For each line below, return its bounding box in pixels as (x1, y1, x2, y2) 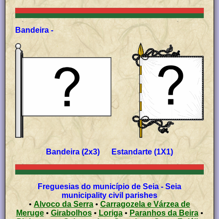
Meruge (16, 208, 44, 217)
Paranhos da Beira (129, 208, 198, 217)
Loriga (98, 208, 123, 217)
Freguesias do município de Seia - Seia (38, 182, 165, 191)
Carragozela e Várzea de (100, 199, 190, 208)
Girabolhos (50, 208, 92, 217)
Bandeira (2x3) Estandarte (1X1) (46, 147, 173, 156)
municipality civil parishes (62, 191, 157, 199)
